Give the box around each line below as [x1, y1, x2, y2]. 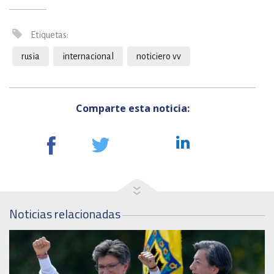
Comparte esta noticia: [75, 102, 190, 115]
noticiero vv [136, 51, 181, 61]
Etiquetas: [29, 30, 68, 40]
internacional [62, 51, 114, 61]
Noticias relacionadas [9, 204, 120, 223]
